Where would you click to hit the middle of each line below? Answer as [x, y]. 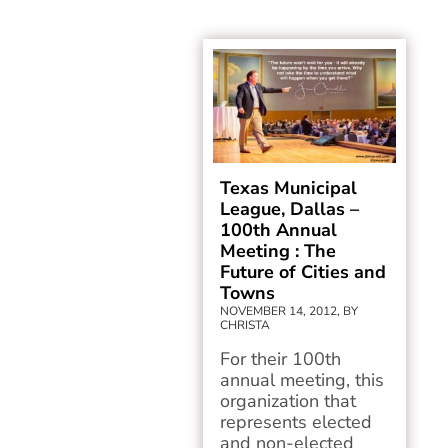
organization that [288, 401]
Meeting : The [278, 251]
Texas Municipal [289, 188]
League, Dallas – [290, 209]
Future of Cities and [303, 272]
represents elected [296, 422]
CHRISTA [245, 325]
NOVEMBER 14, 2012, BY [289, 311]
